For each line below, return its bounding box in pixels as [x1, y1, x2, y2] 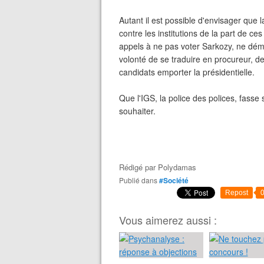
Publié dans [124, 175, 157, 185]
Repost [225, 189, 248, 197]
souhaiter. [119, 105, 156, 117]
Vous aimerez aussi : [119, 212, 217, 227]
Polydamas [158, 161, 196, 173]
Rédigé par [119, 161, 158, 173]
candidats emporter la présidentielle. [119, 66, 255, 78]
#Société [159, 175, 189, 186]
